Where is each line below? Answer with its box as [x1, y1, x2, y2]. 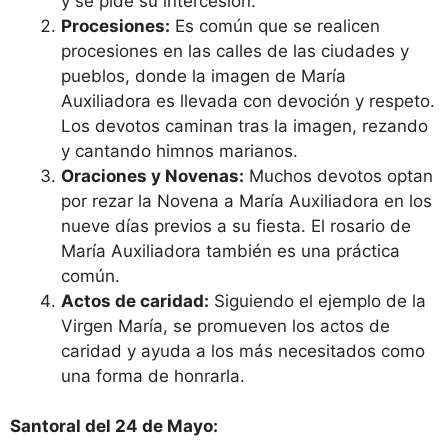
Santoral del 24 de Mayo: [10, 416, 218, 437]
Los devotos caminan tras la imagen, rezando [61, 115, 428, 136]
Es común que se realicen [170, 15, 380, 36]
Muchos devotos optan [244, 165, 433, 186]
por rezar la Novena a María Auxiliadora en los [61, 190, 432, 211]
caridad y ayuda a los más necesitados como [61, 340, 425, 361]
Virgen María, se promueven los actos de [61, 315, 390, 336]
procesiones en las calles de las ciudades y [61, 40, 409, 61]
